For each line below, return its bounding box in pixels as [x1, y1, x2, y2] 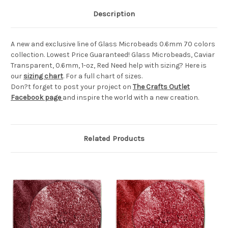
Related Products [83, 134, 145, 144]
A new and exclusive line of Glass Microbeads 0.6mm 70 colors [11, 40, 215, 49]
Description [93, 9, 135, 19]
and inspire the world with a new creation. [63, 93, 199, 102]
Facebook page [11, 93, 61, 102]
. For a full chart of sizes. [63, 72, 142, 81]
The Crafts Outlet [133, 82, 190, 92]
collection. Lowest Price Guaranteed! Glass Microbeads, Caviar [11, 50, 215, 60]
